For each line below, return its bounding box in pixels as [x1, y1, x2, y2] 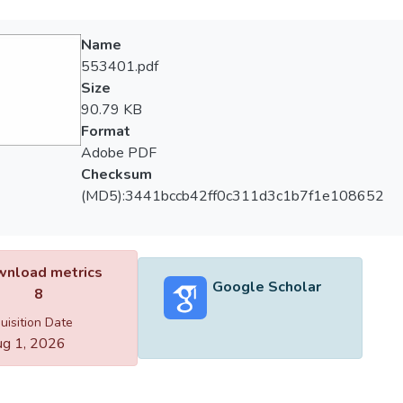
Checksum [80, 165, 152, 184]
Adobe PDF [80, 143, 157, 163]
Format [80, 121, 130, 141]
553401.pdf [80, 57, 158, 76]
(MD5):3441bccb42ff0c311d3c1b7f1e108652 [80, 186, 384, 206]
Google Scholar [211, 276, 321, 297]
